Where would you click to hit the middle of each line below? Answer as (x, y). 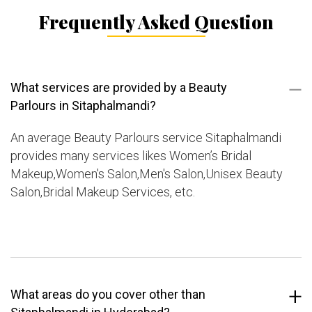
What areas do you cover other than (108, 295)
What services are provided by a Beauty (119, 88)
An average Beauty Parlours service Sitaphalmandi (146, 138)
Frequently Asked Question (156, 22)
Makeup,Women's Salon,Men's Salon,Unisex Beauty (147, 174)
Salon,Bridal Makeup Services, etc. (103, 192)
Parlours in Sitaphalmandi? (83, 106)
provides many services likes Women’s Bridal (131, 156)
